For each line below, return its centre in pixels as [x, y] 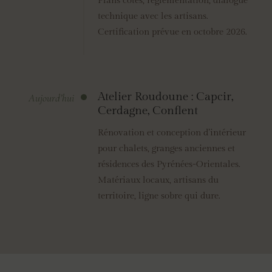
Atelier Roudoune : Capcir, [165, 97]
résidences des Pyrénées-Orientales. [169, 164]
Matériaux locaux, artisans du [158, 180]
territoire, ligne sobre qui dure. [159, 195]
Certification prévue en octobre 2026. [172, 32]
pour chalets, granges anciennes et [166, 148]
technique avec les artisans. [153, 16]
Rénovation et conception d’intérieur [172, 132]
